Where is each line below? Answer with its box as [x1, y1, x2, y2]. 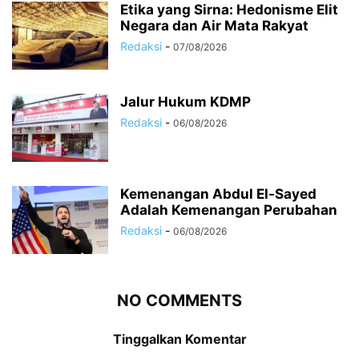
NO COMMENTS [117, 290, 242, 310]
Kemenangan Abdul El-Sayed [120, 185, 317, 202]
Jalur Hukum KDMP [120, 93, 251, 110]
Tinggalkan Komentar [112, 330, 247, 347]
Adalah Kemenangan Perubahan [120, 201, 337, 218]
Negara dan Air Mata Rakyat [120, 17, 309, 34]
